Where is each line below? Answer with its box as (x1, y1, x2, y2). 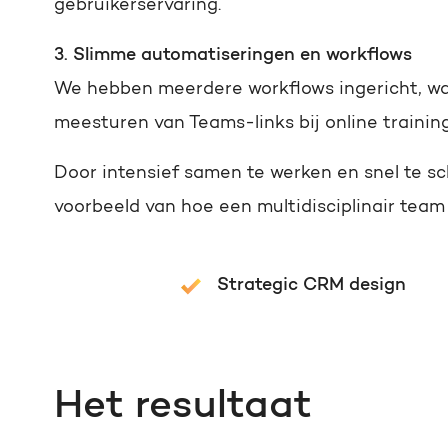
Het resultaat (54, 387, 312, 427)
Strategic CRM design (216, 277, 406, 295)
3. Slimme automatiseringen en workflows (54, 47, 412, 65)
